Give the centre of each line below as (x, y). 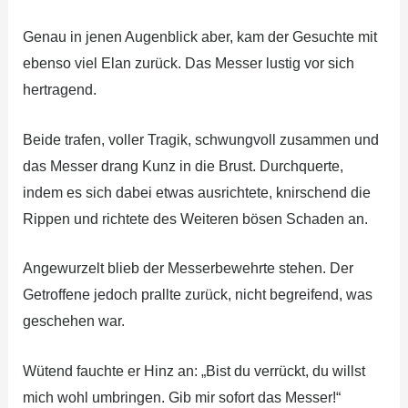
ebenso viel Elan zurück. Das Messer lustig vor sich (188, 64)
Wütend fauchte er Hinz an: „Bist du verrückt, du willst (194, 371)
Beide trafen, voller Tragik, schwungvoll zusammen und (200, 139)
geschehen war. (73, 321)
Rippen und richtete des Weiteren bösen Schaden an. (195, 219)
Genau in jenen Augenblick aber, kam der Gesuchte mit (199, 37)
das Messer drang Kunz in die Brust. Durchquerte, (183, 166)
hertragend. (59, 90)
